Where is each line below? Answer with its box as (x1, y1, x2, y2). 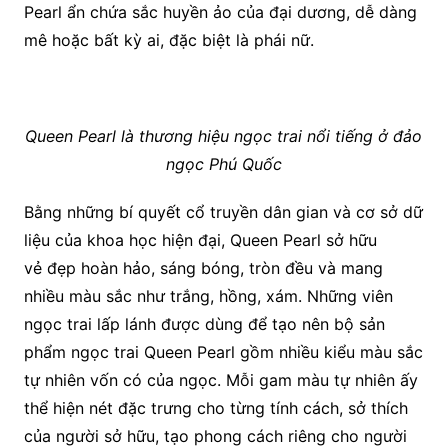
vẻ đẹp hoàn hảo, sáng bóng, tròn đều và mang (23, 258, 383, 279)
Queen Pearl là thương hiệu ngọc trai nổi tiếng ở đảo (25, 126, 423, 147)
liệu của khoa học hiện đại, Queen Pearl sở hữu (23, 230, 377, 251)
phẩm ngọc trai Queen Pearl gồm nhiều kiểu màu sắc (23, 342, 423, 363)
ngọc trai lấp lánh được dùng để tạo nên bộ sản (23, 314, 385, 335)
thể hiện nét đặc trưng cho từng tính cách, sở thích (23, 398, 408, 419)
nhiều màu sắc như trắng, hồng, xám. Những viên (23, 286, 393, 307)
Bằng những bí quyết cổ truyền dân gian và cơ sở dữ (23, 202, 423, 223)
